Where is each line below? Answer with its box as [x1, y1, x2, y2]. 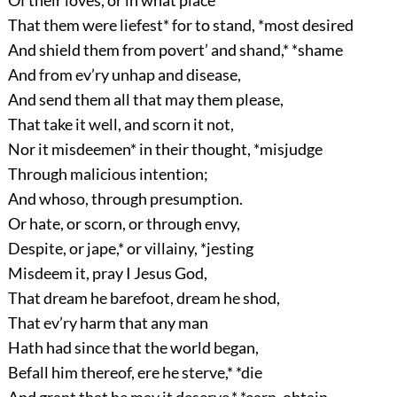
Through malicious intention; [7, 164, 208, 184]
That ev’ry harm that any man [7, 313, 208, 333]
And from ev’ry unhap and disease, [7, 65, 241, 85]
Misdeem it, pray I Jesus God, [7, 263, 207, 284]
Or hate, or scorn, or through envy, [7, 214, 240, 234]
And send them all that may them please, [7, 90, 284, 110]
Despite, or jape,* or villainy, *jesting [7, 238, 253, 259]
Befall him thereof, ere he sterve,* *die [7, 362, 262, 383]
